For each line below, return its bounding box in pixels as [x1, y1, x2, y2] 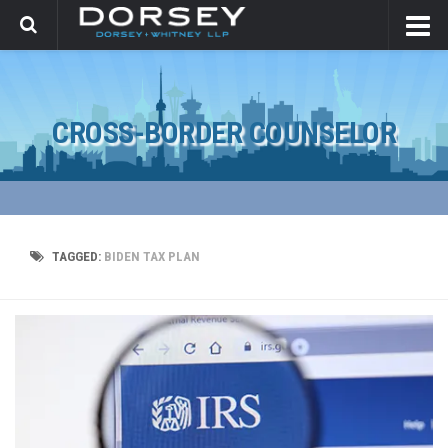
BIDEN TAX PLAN [104, 249, 200, 264]
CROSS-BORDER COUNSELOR [52, 115, 396, 150]
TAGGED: [52, 249, 104, 264]
